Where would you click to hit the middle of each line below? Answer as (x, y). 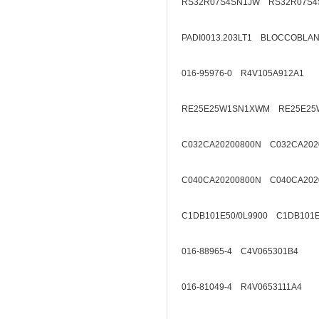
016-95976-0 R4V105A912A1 (243, 73)
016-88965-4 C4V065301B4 (240, 251)
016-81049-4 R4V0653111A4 (242, 287)
